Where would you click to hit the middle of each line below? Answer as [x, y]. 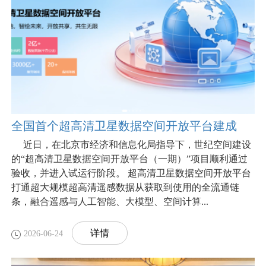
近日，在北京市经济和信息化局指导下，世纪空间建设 [131, 144]
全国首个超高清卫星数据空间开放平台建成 [124, 126]
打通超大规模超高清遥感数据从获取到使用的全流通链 [125, 187]
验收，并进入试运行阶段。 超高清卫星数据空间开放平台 [131, 173]
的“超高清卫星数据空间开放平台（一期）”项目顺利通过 [129, 159]
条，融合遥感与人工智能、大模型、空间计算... [110, 201]
